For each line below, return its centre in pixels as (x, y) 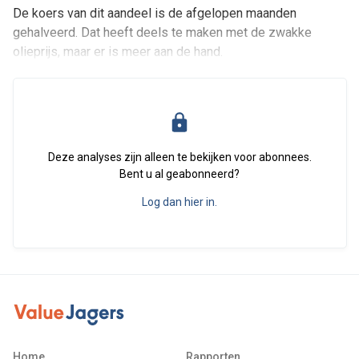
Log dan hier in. (179, 202)
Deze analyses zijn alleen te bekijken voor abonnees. (179, 157)
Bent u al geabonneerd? (179, 174)
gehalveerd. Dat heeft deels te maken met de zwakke (162, 32)
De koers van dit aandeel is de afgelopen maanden (154, 13)
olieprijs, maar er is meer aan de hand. (117, 52)
